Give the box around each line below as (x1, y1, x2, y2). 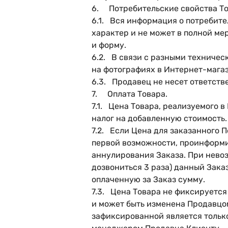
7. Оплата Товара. (92, 89, 167, 99)
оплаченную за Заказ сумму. (92, 175, 205, 184)
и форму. (92, 40, 126, 50)
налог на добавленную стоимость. (92, 113, 227, 123)
